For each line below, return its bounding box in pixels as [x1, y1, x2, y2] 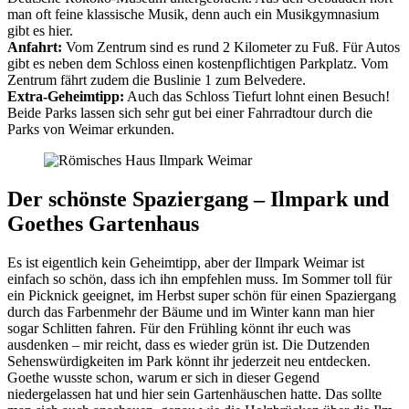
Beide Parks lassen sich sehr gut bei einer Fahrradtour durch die [7, 105, 372, 121]
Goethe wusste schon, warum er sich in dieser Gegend [7, 370, 320, 386]
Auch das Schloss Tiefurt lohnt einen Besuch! [124, 89, 390, 105]
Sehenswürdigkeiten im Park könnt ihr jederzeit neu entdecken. [7, 353, 371, 370]
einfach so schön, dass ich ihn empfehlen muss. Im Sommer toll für [7, 271, 392, 288]
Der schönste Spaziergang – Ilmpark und [7, 187, 389, 212]
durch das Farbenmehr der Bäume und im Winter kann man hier [7, 304, 374, 320]
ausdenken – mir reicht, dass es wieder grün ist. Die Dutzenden [7, 337, 370, 353]
